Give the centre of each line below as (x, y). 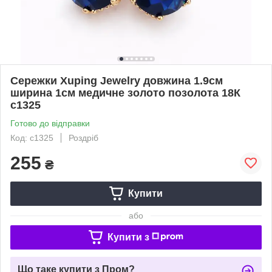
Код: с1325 (32, 138)
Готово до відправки (50, 123)
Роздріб (83, 138)
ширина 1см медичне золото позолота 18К (125, 93)
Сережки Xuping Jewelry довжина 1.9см (117, 80)
